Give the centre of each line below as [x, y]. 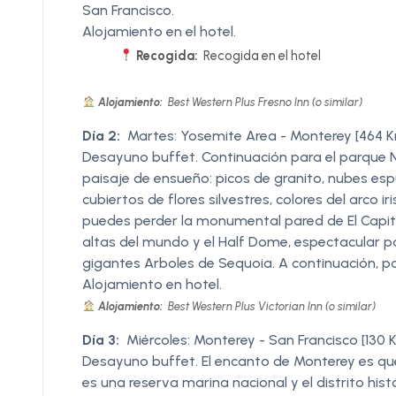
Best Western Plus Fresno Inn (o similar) [263, 102]
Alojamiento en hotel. [152, 284]
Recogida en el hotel [261, 55]
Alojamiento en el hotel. [159, 31]
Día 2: [101, 135]
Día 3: [101, 339]
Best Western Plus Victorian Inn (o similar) [270, 306]
